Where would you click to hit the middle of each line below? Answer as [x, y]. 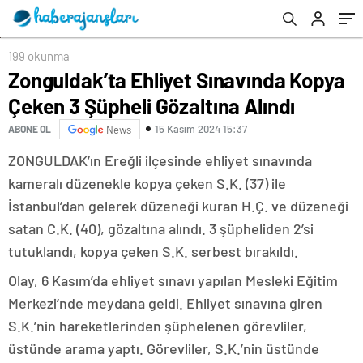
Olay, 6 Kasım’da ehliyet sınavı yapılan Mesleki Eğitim [173, 280]
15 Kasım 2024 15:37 [201, 129]
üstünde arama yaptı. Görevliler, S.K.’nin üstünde [164, 348]
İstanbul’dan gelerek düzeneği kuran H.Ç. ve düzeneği [178, 205]
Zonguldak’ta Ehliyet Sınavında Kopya [177, 79]
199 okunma [39, 56]
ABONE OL [30, 129]
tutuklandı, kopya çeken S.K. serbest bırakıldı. [153, 251]
